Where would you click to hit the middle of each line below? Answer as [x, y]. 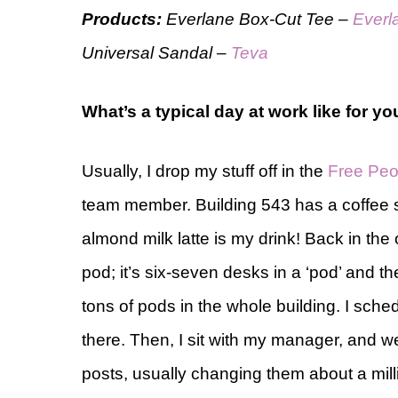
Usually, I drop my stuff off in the [205, 171]
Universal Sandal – [156, 52]
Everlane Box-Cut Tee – [259, 19]
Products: [124, 19]
